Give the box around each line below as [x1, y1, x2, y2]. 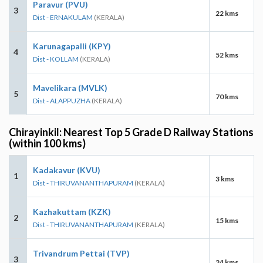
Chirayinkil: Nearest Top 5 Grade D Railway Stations [9, 125, 254, 139]
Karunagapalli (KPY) [33, 41, 111, 51]
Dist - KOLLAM [33, 54, 79, 63]
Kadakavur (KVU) [33, 164, 100, 175]
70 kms [215, 92, 238, 101]
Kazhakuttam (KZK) [33, 206, 111, 217]
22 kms [215, 8, 238, 18]
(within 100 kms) [9, 136, 86, 150]
